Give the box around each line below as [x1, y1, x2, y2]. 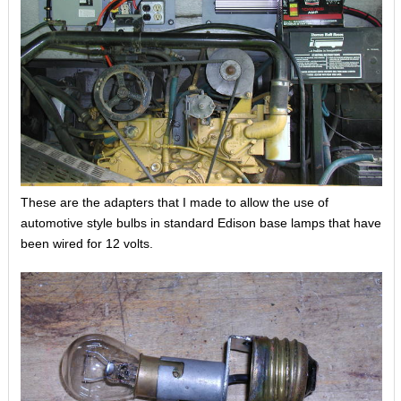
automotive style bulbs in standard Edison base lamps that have [20, 216, 381, 231]
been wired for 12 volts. [20, 236, 153, 252]
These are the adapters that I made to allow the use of [20, 195, 328, 210]
